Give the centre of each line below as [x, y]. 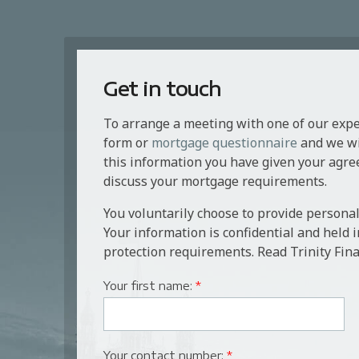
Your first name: [149, 285]
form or [127, 142]
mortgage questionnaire [224, 142]
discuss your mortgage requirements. [215, 181]
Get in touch [162, 88]
